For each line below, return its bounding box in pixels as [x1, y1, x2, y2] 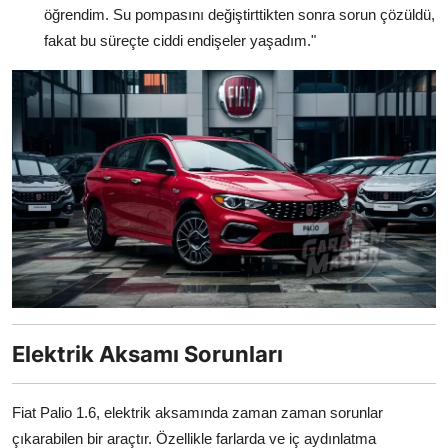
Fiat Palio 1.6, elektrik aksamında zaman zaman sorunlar [12, 404, 383, 422]
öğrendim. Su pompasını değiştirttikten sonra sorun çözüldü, [44, 6, 435, 24]
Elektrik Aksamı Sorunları [12, 341, 283, 368]
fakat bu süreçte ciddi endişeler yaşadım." [44, 32, 316, 50]
